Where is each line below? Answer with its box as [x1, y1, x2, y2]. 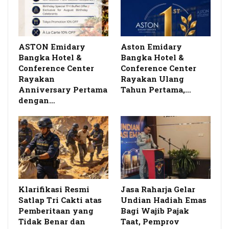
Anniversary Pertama [18, 84, 107, 95]
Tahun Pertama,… [121, 84, 191, 95]
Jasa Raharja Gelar [121, 184, 195, 195]
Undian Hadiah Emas [121, 195, 207, 205]
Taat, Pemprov [121, 216, 179, 227]
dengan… [18, 95, 55, 106]
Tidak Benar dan [18, 216, 85, 227]
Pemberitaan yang [18, 205, 94, 216]
